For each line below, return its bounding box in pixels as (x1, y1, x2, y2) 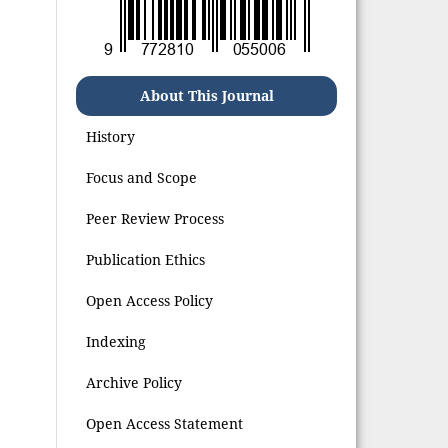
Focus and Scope (86, 167, 198, 187)
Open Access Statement (86, 413, 244, 433)
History (86, 126, 136, 146)
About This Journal (139, 85, 274, 105)
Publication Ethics (86, 249, 206, 269)
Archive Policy (86, 372, 183, 392)
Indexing (86, 331, 147, 351)
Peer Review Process (86, 208, 225, 228)
